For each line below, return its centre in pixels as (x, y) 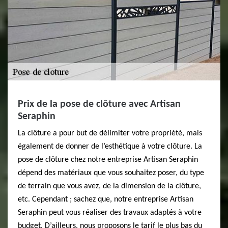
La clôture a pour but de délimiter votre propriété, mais (110, 133)
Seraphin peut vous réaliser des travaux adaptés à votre (110, 213)
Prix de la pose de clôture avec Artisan (99, 104)
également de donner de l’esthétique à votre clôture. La (110, 147)
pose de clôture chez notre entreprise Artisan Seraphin (108, 160)
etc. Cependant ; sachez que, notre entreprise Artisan (106, 199)
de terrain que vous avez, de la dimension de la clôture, (109, 186)
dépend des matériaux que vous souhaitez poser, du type (111, 173)
